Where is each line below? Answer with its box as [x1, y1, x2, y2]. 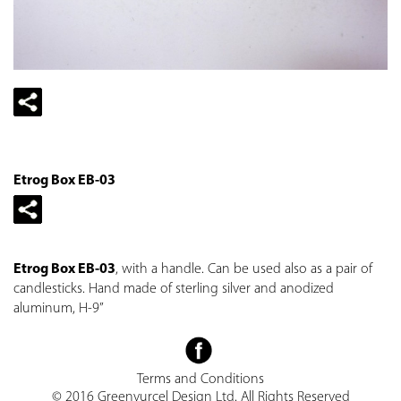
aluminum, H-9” [13, 302, 104, 316]
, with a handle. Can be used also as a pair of [115, 262, 372, 277]
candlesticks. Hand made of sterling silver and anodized [13, 282, 334, 296]
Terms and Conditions [137, 371, 264, 387]
